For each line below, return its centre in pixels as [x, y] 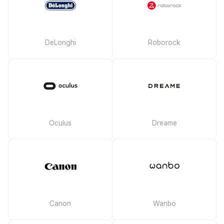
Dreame [164, 123]
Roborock [164, 42]
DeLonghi [60, 42]
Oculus [60, 123]
